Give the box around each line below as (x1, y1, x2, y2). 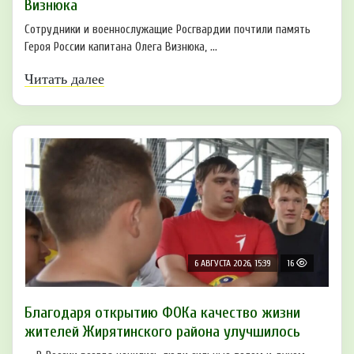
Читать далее (24, 70, 104, 87)
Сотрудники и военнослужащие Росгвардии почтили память (24, 22, 311, 36)
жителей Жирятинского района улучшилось (24, 322, 300, 341)
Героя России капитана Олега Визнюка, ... (24, 40, 217, 54)
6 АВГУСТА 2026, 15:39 (194, 257, 271, 269)
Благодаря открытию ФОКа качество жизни (24, 303, 300, 322)
